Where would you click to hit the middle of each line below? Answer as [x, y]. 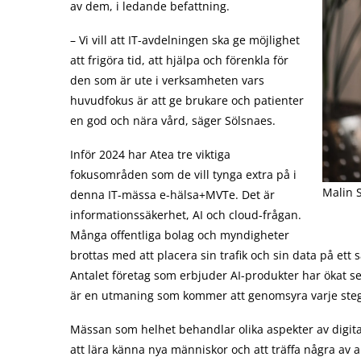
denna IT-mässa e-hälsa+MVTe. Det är [172, 195]
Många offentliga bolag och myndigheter [180, 235]
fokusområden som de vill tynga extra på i [183, 174]
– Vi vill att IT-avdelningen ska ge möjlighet [185, 40]
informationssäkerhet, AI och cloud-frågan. [186, 215]
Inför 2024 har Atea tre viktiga [150, 154]
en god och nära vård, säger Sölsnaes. [173, 120]
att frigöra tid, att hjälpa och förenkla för [179, 60]
